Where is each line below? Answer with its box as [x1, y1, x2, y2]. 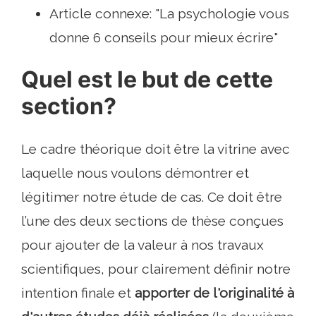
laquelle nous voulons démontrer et [21, 165, 249, 181]
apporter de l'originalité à [135, 285, 294, 301]
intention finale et [21, 285, 135, 301]
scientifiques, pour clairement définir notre [21, 261, 291, 277]
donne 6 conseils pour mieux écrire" [49, 30, 278, 46]
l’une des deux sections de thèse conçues [21, 213, 284, 229]
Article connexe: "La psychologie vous [49, 6, 289, 22]
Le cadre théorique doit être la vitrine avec [21, 141, 290, 157]
